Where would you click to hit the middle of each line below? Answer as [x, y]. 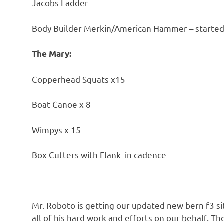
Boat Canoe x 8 [61, 104]
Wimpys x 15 [56, 129]
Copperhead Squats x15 [79, 79]
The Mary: [52, 54]
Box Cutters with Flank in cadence [99, 155]
